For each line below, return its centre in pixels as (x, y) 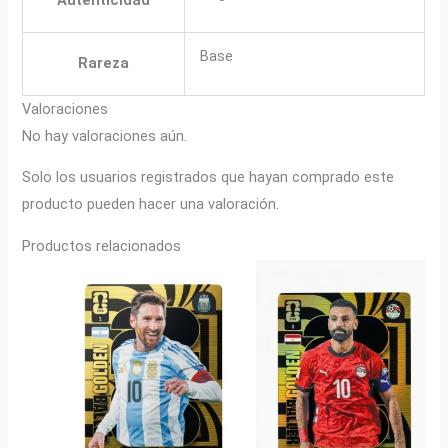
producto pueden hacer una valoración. (151, 204)
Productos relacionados (102, 245)
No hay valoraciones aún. (105, 135)
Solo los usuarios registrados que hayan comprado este (208, 177)
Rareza (104, 62)
